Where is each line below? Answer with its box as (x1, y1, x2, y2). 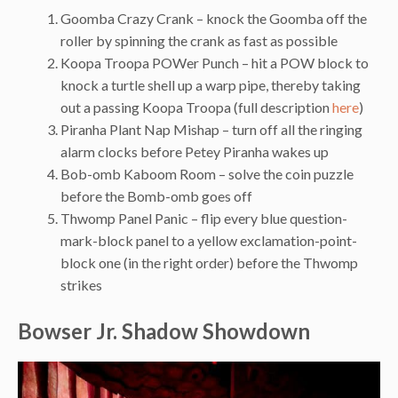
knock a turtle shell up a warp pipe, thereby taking (60, 76, 361, 94)
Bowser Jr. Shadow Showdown (18, 318, 310, 345)
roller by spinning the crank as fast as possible (60, 32, 338, 50)
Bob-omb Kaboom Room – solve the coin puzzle (60, 165, 354, 183)
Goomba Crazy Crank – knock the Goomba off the (60, 10, 367, 28)
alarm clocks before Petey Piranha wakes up (60, 143, 329, 161)
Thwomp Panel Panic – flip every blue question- (60, 210, 347, 227)
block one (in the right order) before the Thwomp (60, 254, 358, 272)
